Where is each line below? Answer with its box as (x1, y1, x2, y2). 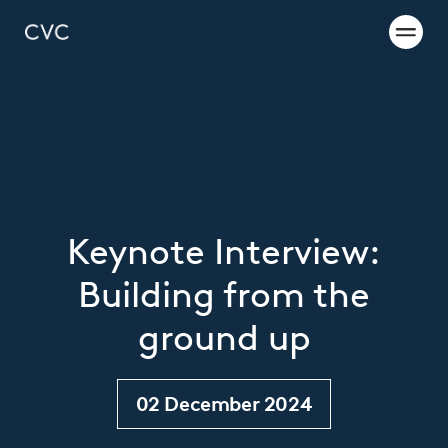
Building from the (78, 273, 370, 316)
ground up (137, 316, 311, 359)
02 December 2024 (135, 392, 313, 416)
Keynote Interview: (67, 230, 381, 273)
